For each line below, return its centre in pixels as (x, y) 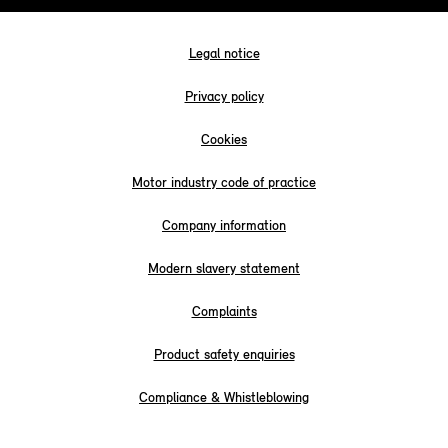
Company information (224, 226)
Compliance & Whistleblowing (224, 398)
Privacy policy (224, 97)
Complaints (224, 312)
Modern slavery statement (224, 269)
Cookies (224, 140)
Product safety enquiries (224, 355)
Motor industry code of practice (224, 183)
